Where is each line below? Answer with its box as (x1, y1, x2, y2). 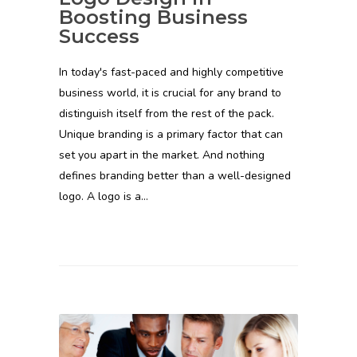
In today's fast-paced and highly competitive (59, 64, 284, 80)
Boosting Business (59, 5, 248, 29)
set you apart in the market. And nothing (59, 147, 265, 163)
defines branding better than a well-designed (59, 167, 291, 183)
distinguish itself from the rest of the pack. (59, 105, 274, 121)
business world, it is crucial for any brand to (59, 84, 281, 100)
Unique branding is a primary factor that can (59, 126, 283, 142)
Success (59, 24, 139, 48)
